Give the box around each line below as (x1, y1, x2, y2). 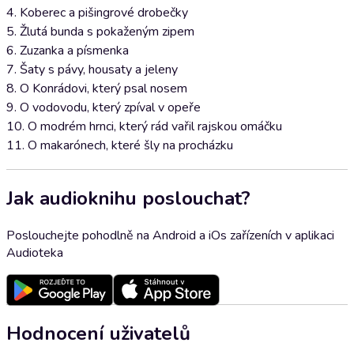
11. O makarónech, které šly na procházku (6, 137, 233, 154)
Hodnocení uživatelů (6, 320, 190, 346)
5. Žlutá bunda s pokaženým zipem (6, 23, 194, 40)
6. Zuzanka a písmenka (6, 42, 129, 59)
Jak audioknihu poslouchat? (6, 185, 250, 211)
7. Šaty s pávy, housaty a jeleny (6, 61, 178, 78)
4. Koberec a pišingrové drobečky (6, 4, 188, 21)
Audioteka (6, 243, 63, 262)
